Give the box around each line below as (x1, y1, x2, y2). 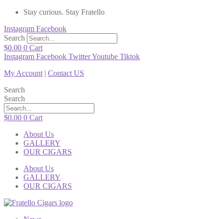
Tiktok (120, 52, 140, 61)
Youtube (92, 52, 118, 61)
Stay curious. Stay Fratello (23, 8, 105, 16)
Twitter (68, 52, 90, 61)
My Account (4, 69, 43, 77)
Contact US (48, 69, 84, 77)
